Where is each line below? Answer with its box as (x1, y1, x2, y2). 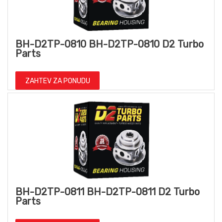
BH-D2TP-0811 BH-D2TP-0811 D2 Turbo (15, 186, 200, 198)
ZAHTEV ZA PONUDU (25, 77, 90, 86)
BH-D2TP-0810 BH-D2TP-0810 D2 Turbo (15, 38, 204, 51)
